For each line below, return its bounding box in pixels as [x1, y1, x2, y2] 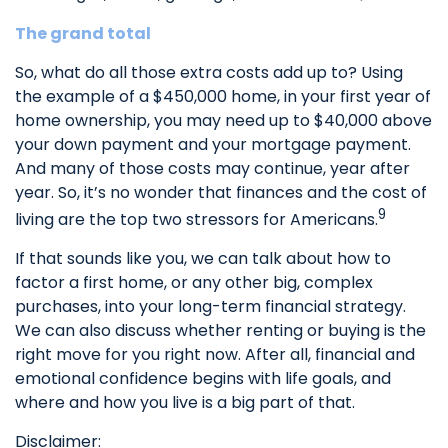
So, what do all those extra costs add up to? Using [15, 60, 403, 84]
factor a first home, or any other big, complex [15, 270, 373, 294]
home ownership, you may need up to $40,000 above [15, 108, 432, 132]
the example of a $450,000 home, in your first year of [15, 84, 431, 108]
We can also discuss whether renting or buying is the [15, 318, 426, 342]
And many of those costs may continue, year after [15, 156, 410, 180]
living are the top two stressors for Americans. [15, 207, 378, 231]
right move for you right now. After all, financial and [15, 342, 415, 366]
